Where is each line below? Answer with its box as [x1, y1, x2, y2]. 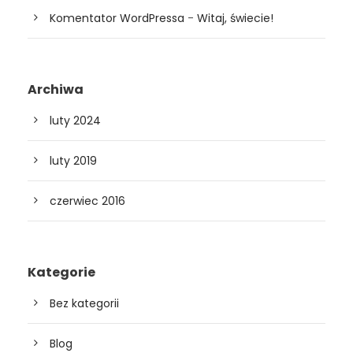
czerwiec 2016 [50, 192, 125, 209]
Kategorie [28, 262, 95, 281]
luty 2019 [50, 152, 97, 169]
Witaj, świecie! [197, 9, 273, 26]
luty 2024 [50, 112, 101, 128]
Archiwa [28, 80, 84, 98]
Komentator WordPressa [50, 9, 184, 26]
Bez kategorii [50, 295, 119, 311]
